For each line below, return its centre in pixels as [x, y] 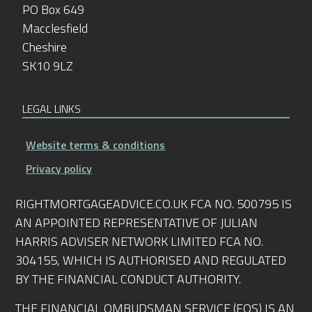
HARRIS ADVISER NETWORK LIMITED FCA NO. [140, 242]
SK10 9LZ [48, 65]
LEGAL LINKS [52, 108]
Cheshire [45, 47]
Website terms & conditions [96, 145]
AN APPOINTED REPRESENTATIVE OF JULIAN [137, 223]
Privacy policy [59, 169]
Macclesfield [55, 28]
